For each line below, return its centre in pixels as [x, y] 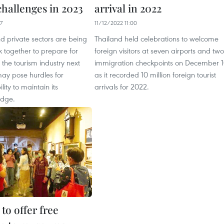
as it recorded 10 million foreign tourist [155, 74]
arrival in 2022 [128, 8]
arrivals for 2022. [122, 86]
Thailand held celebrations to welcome [156, 38]
